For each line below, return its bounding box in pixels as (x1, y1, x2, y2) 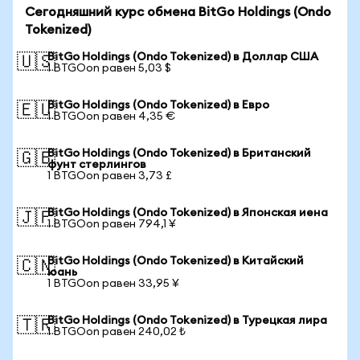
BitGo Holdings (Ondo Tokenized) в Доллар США (47, 51, 318, 63)
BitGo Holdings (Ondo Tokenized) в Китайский (47, 256, 304, 267)
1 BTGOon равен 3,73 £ (47, 170, 172, 182)
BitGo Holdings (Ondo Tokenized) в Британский (47, 148, 311, 159)
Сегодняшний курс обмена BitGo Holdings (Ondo (25, 6, 331, 18)
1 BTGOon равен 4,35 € (47, 111, 175, 122)
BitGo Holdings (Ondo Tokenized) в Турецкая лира (47, 315, 327, 326)
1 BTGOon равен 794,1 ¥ (47, 219, 176, 230)
